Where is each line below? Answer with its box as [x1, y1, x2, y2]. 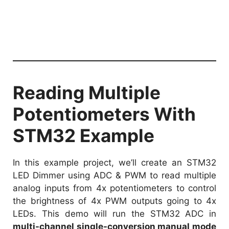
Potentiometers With [13, 103, 196, 125]
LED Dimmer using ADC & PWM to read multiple [13, 170, 216, 181]
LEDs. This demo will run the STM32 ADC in [13, 209, 216, 219]
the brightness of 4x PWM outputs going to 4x [13, 196, 216, 207]
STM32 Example [13, 125, 154, 147]
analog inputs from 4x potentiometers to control [13, 183, 216, 194]
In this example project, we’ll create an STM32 [13, 157, 216, 168]
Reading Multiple [13, 82, 161, 104]
